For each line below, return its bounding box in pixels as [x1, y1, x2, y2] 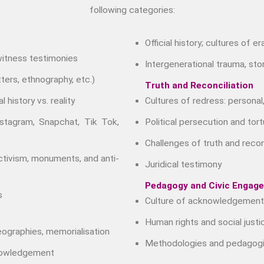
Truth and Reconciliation [145, 80, 253, 91]
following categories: [89, 4, 175, 15]
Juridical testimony [145, 159, 222, 170]
